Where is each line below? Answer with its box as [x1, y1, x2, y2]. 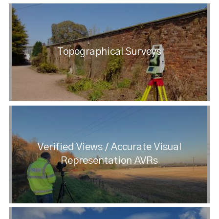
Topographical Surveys [57, 47, 162, 57]
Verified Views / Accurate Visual [37, 142, 181, 153]
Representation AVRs [61, 156, 158, 166]
